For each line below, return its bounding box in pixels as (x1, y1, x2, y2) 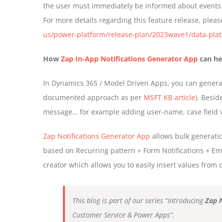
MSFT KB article (144, 93, 195, 102)
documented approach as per (43, 93, 144, 102)
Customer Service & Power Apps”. (72, 210, 174, 220)
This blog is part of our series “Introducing (72, 196, 205, 205)
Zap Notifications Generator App (43, 131, 150, 141)
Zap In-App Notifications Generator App (61, 54, 198, 63)
